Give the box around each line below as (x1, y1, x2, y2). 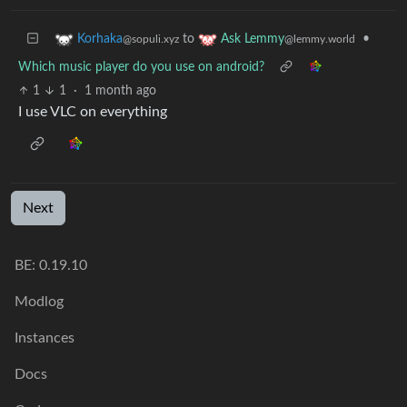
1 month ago (84, 84, 156, 97)
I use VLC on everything (18, 104, 167, 119)
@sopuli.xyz (123, 33, 179, 45)
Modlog (15, 294, 64, 309)
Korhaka (77, 32, 123, 45)
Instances (15, 331, 74, 345)
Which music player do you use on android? (18, 60, 264, 74)
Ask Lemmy (221, 32, 284, 45)
